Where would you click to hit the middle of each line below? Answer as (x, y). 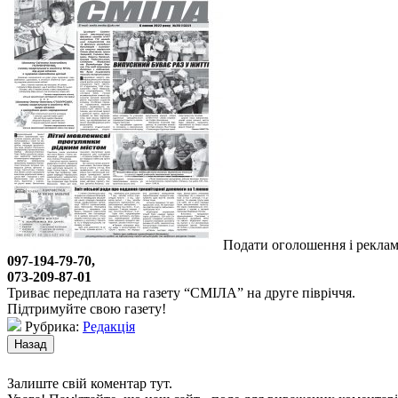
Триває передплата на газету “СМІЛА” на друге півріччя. (181, 292)
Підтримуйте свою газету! (87, 308)
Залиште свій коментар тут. (90, 383)
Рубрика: (52, 326)
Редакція (109, 326)
